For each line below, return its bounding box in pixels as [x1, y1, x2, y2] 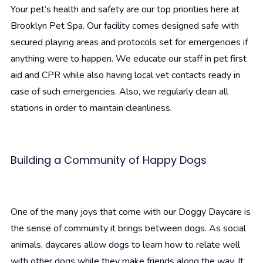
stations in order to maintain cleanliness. [11, 102, 172, 115]
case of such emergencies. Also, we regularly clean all [11, 85, 228, 99]
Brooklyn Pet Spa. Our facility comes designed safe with [11, 19, 239, 33]
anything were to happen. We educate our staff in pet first [11, 52, 247, 66]
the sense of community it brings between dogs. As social [11, 222, 246, 235]
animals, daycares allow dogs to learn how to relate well [11, 238, 240, 252]
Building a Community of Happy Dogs [11, 153, 207, 168]
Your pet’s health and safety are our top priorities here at [11, 3, 240, 16]
